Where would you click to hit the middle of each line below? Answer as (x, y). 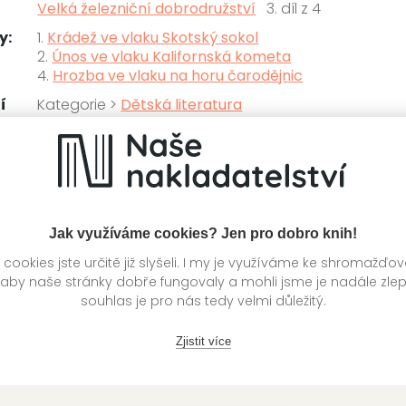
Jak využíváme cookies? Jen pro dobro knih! (203, 233)
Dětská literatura (182, 104)
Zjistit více (203, 341)
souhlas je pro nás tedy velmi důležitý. (203, 300)
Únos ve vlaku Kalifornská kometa (172, 56)
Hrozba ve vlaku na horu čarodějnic (178, 75)
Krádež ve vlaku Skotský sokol (153, 37)
